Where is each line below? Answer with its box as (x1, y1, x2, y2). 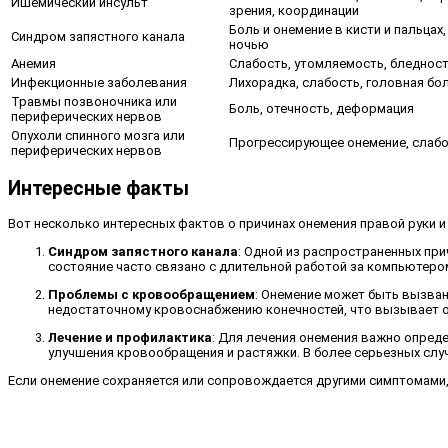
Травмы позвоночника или (11, 93, 177, 109)
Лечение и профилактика (48, 330, 212, 345)
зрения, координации (229, 2, 359, 18)
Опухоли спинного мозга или (11, 127, 185, 143)
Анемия (11, 55, 56, 71)
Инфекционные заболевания (11, 74, 187, 90)
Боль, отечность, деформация (229, 100, 414, 116)
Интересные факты (8, 176, 189, 200)
